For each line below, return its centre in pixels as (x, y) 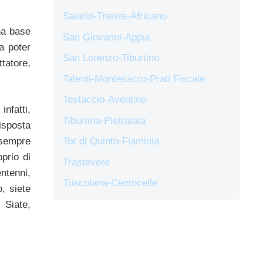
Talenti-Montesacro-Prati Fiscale (134, 79)
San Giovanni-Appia (106, 37)
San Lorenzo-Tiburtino (111, 58)
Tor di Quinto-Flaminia (111, 141)
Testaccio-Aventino (104, 100)
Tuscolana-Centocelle (110, 183)
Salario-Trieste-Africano (115, 16)
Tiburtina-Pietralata (104, 120)
